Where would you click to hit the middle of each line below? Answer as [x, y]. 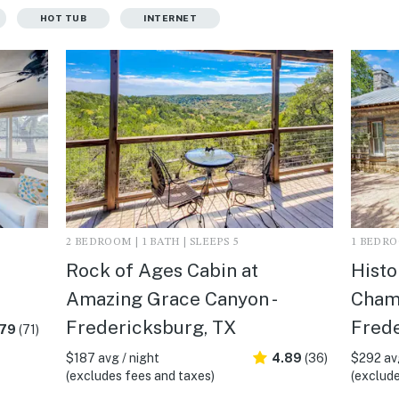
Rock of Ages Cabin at [162, 270]
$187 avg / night [112, 358]
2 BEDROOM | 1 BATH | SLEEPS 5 [152, 242]
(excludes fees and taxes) [140, 375]
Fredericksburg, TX [151, 327]
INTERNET [170, 17]
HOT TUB [63, 17]
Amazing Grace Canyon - [170, 298]
